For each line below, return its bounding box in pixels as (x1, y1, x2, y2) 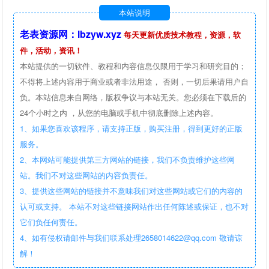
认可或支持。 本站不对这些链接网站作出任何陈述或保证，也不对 (20, 201, 249, 212)
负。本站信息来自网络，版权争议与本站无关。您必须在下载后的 (20, 91, 247, 103)
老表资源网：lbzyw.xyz (20, 27, 122, 41)
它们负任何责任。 (20, 216, 85, 228)
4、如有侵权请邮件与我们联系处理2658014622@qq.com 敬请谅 (20, 232, 243, 243)
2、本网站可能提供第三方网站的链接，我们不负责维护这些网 (20, 154, 235, 165)
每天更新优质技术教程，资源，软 (124, 29, 241, 40)
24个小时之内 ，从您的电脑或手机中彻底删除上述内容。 (20, 107, 219, 118)
